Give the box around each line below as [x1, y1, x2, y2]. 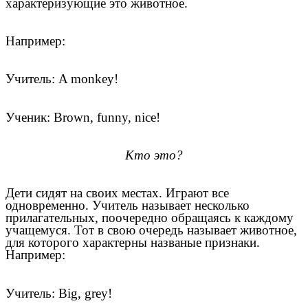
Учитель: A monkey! [5, 71, 118, 87]
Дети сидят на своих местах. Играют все [5, 186, 229, 201]
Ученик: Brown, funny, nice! [5, 109, 160, 124]
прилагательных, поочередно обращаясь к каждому [5, 210, 294, 225]
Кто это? [125, 147, 183, 162]
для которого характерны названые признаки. [5, 235, 260, 250]
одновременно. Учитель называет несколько [5, 198, 250, 213]
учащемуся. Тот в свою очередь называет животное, [5, 223, 297, 238]
